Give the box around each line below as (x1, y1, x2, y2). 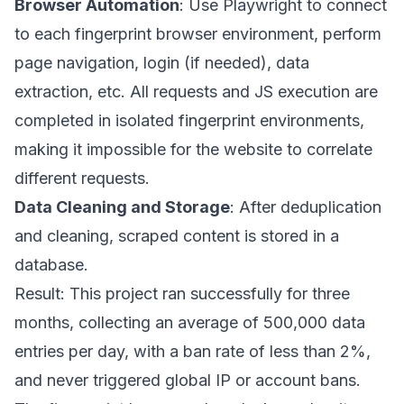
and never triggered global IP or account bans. (14, 371, 361, 390)
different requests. (14, 169, 150, 188)
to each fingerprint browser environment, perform (14, 24, 381, 43)
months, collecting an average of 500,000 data (14, 313, 365, 332)
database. (14, 255, 88, 274)
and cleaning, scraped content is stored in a (14, 226, 339, 245)
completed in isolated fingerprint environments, (14, 111, 364, 130)
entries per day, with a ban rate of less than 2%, (14, 342, 371, 361)
